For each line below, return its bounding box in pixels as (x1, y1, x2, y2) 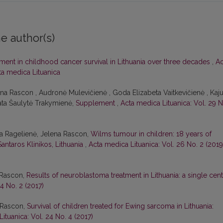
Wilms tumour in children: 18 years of (91, 130, 212, 138)
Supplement (76, 99, 117, 108)
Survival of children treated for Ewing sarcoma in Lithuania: (27, 202, 214, 211)
